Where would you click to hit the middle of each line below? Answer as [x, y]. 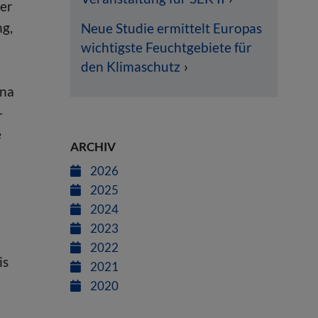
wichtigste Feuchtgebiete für [166, 48]
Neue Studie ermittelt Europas [171, 28]
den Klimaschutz [130, 67]
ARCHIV [93, 146]
